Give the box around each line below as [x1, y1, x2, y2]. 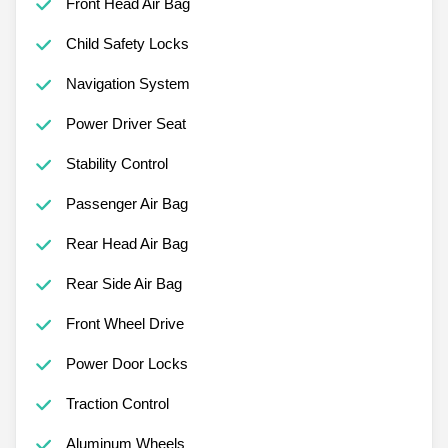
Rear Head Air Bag [65, 234, 188, 252]
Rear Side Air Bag [65, 274, 182, 292]
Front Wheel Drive [65, 314, 184, 332]
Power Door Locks [65, 354, 188, 372]
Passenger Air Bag [65, 194, 188, 212]
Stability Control [65, 154, 168, 172]
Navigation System [65, 74, 190, 92]
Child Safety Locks [65, 34, 189, 52]
